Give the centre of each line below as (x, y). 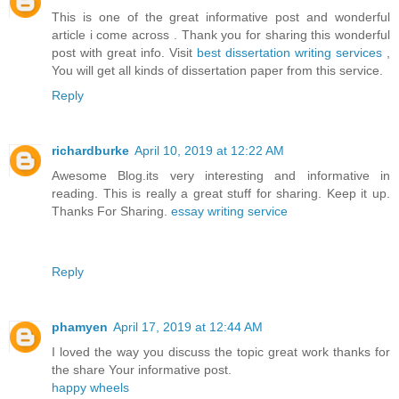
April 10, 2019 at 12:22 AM (209, 150)
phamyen (80, 326)
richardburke (90, 150)
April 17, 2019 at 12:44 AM (188, 326)
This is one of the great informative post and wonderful (221, 16)
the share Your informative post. (142, 369)
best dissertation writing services (292, 52)
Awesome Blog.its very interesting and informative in (221, 175)
